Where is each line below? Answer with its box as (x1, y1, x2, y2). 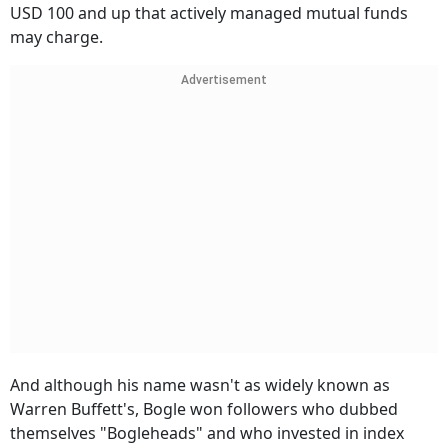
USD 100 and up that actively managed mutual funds (10, 2, 408, 25)
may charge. (10, 26, 103, 49)
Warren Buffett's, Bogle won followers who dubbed (10, 398, 398, 421)
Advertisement (181, 73, 267, 88)
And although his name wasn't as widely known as (10, 374, 390, 397)
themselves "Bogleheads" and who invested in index (10, 422, 404, 445)
